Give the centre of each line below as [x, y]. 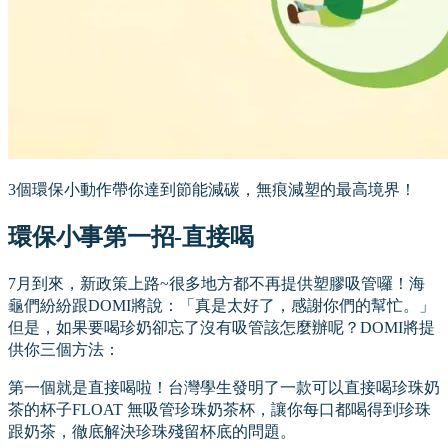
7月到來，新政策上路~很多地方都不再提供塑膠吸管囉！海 [216, 283]
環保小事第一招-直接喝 [131, 236]
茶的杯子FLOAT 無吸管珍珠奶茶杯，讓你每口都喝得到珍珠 [219, 410]
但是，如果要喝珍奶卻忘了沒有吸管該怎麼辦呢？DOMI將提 [221, 327]
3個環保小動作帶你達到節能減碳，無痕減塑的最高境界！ [212, 189]
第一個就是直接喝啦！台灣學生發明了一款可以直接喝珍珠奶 [224, 388]
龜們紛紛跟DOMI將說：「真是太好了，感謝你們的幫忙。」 [221, 305]
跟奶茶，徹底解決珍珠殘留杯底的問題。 [152, 432]
